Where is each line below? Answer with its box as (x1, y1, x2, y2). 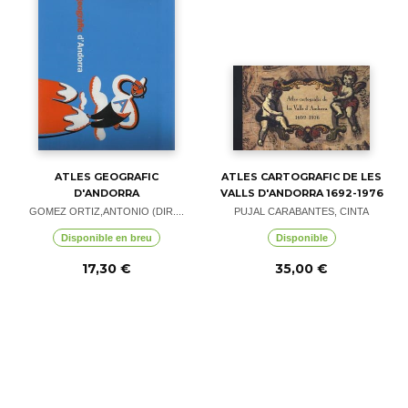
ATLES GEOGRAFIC (55, 170, 158, 183)
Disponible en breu (61, 232, 152, 243)
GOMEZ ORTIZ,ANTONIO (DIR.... (29, 206, 184, 217)
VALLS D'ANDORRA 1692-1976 (219, 187, 383, 199)
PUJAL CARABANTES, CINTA (234, 206, 369, 217)
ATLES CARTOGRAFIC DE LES (221, 170, 382, 183)
